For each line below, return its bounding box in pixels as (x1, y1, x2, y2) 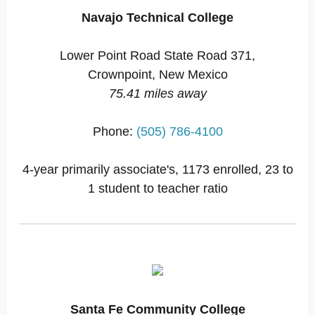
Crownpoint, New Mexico (87, 67, 228, 82)
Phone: (92, 124, 136, 139)
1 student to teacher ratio (87, 181, 228, 195)
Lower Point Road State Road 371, (60, 49, 255, 63)
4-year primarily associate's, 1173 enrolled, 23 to (22, 162, 293, 176)
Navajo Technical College (82, 11, 233, 25)
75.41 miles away (108, 86, 207, 101)
